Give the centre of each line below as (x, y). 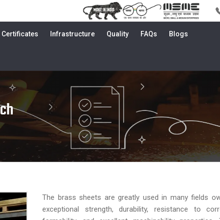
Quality (118, 34)
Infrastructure (72, 34)
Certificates (20, 34)
